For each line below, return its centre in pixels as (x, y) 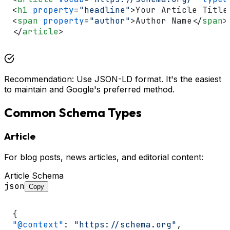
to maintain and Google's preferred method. (89, 89)
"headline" (105, 10)
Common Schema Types (73, 112)
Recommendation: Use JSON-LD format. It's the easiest (113, 79)
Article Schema (34, 176)
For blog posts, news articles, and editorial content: (104, 157)
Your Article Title (182, 10)
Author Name (164, 21)
